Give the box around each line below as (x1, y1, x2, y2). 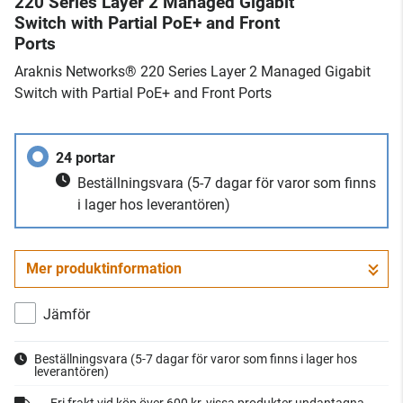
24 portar (56, 149, 115, 166)
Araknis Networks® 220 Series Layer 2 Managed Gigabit (14, 63, 371, 80)
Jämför (43, 306, 90, 323)
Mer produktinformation (26, 260, 182, 277)
